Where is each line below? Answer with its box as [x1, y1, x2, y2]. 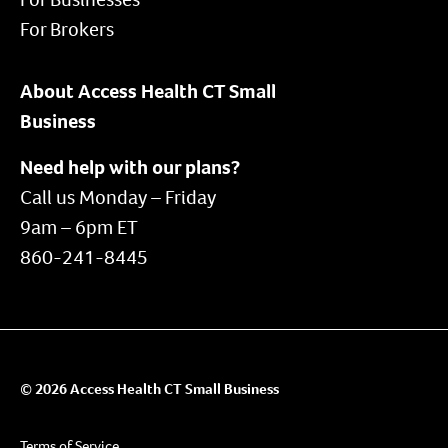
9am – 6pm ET [20, 214, 138, 242]
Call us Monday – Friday [20, 184, 216, 212]
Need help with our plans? [20, 154, 240, 182]
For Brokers [20, 16, 114, 44]
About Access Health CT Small [20, 78, 276, 106]
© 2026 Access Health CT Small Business [20, 378, 279, 399]
